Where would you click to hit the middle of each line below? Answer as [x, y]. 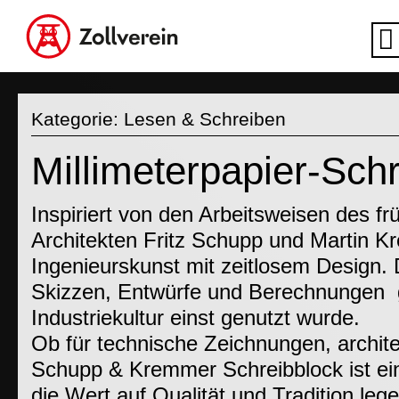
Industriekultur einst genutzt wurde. [195, 318]
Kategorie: [77, 119]
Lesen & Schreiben [205, 119]
